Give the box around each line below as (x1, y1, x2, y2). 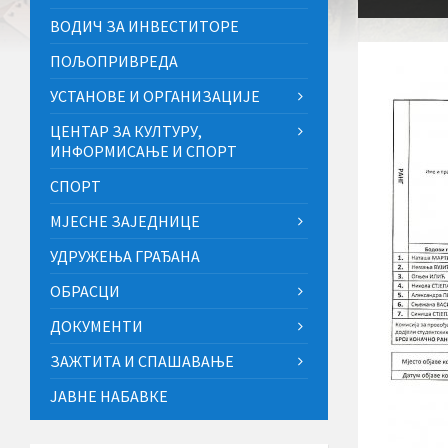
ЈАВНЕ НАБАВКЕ (50, 385, 168, 406)
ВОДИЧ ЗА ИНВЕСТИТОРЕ (50, 15, 239, 36)
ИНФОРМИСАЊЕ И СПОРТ (50, 140, 237, 161)
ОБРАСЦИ (50, 280, 120, 301)
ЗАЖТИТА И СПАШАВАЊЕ (50, 350, 234, 371)
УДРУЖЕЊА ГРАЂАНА (50, 245, 200, 266)
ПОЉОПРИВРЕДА (50, 50, 178, 71)
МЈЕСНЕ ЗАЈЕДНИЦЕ (50, 210, 200, 231)
